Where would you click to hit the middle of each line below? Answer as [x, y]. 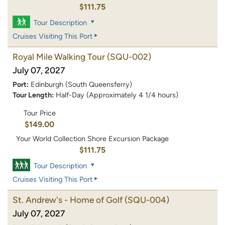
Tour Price [39, 113]
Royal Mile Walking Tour [59, 57]
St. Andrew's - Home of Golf [68, 200]
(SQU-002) [129, 57]
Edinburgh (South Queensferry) [81, 85]
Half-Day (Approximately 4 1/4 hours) [117, 95]
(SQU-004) [147, 200]
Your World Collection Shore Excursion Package [93, 138]
